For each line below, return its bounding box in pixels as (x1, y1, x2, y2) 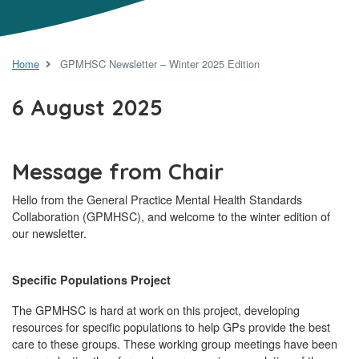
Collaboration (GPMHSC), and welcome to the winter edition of (12, 208, 330, 225)
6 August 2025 (12, 94, 163, 122)
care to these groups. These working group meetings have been (12, 335, 337, 353)
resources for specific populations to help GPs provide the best (12, 318, 330, 336)
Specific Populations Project (12, 272, 171, 288)
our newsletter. (12, 224, 87, 242)
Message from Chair (12, 158, 224, 186)
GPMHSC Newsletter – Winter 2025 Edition (57, 56, 260, 72)
